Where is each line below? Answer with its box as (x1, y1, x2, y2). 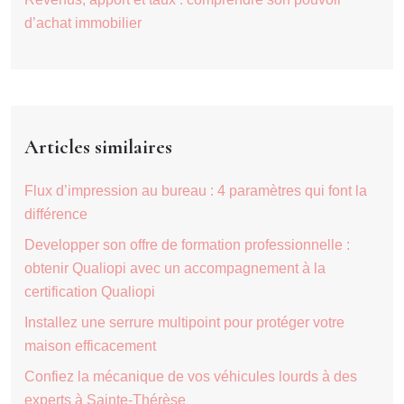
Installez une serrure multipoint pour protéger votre (24, 315, 344, 331)
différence (24, 207, 87, 223)
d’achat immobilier (24, 15, 142, 32)
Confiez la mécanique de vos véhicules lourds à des (24, 369, 357, 385)
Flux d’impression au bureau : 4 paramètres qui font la (24, 183, 367, 199)
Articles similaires (24, 135, 172, 160)
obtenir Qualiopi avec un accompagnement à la (24, 261, 326, 277)
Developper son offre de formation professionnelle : (24, 237, 350, 253)
